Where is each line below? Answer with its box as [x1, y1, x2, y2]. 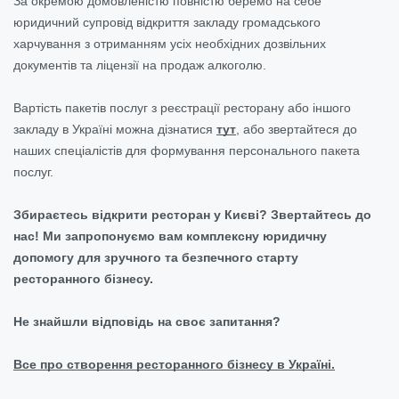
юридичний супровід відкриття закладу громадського [13, 14, 321, 29]
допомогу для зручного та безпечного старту [13, 249, 298, 265]
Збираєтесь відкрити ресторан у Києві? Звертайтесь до [13, 207, 371, 222]
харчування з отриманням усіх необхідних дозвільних [13, 36, 326, 51]
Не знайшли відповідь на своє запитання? [13, 313, 281, 329]
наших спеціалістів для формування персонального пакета [13, 142, 360, 158]
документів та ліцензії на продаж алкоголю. [13, 57, 266, 72]
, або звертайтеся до [236, 121, 357, 136]
